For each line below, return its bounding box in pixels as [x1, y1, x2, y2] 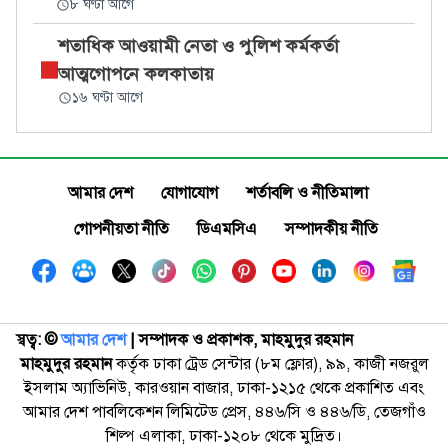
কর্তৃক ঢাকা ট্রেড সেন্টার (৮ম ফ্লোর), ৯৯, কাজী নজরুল [111, 354, 429, 374]
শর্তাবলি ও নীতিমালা [246, 183, 368, 203]
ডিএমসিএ [197, 219, 257, 239]
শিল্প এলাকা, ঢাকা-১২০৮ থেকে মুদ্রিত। [106, 426, 342, 446]
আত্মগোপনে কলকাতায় [58, 63, 215, 85]
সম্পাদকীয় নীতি [285, 219, 378, 239]
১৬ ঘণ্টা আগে [72, 89, 144, 106]
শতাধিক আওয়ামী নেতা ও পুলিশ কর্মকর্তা [58, 35, 340, 57]
